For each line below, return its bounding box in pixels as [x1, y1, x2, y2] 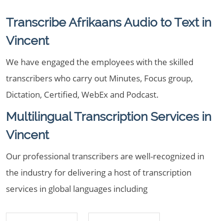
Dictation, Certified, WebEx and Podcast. [6, 89, 159, 100]
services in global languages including [6, 183, 147, 194]
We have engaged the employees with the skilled [6, 56, 193, 68]
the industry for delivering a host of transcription [6, 167, 191, 178]
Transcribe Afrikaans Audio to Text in [6, 15, 211, 30]
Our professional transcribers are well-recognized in [6, 150, 204, 162]
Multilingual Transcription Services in [6, 109, 211, 124]
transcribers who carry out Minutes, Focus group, [6, 73, 193, 84]
